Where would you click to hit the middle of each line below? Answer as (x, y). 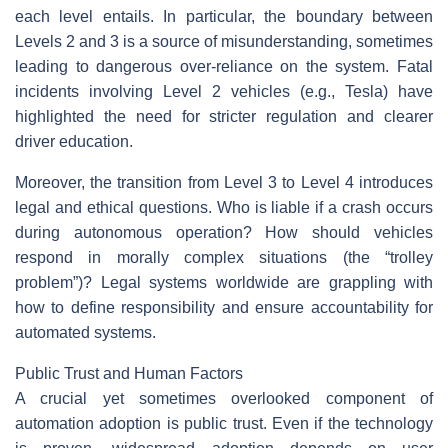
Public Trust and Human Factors (129, 374)
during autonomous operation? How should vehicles (224, 233)
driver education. (74, 142)
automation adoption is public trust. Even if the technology (224, 424)
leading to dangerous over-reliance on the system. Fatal (224, 67)
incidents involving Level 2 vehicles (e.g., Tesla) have (224, 92)
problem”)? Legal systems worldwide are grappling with (224, 283)
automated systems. (85, 333)
